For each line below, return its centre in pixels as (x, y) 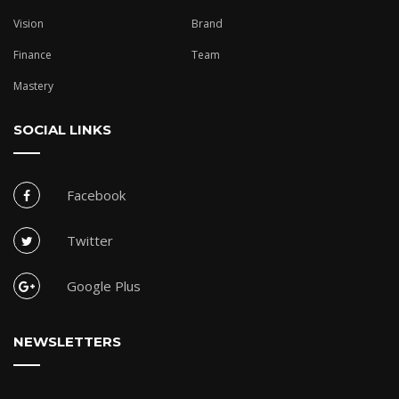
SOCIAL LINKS (62, 130)
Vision (28, 24)
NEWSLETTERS (67, 342)
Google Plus (104, 286)
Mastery (33, 86)
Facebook (96, 195)
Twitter (90, 241)
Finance (33, 55)
